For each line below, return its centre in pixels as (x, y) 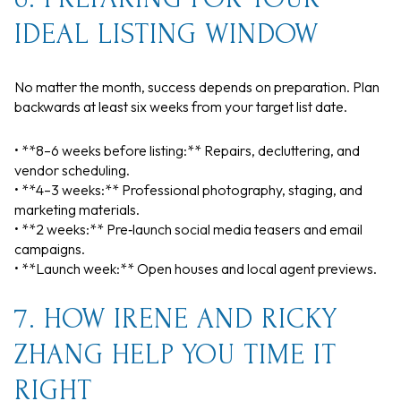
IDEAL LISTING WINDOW (166, 35)
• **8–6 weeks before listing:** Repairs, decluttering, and (187, 150)
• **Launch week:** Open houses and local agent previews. (196, 268)
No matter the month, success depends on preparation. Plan (197, 87)
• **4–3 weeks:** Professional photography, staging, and (188, 189)
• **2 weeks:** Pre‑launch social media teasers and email (188, 229)
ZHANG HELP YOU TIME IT (175, 355)
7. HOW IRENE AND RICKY (176, 320)
